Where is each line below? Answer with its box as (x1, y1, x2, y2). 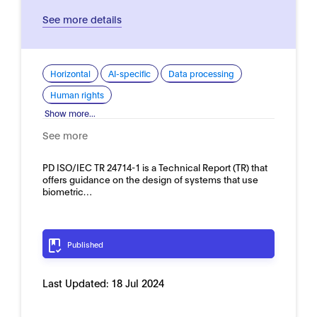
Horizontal (50, 68, 91, 79)
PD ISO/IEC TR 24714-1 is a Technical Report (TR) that (42, 161, 267, 173)
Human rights (50, 89, 104, 100)
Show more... (45, 108, 96, 118)
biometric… (42, 185, 92, 197)
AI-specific (108, 68, 151, 79)
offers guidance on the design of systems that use (42, 173, 258, 185)
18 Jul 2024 (111, 276, 164, 289)
